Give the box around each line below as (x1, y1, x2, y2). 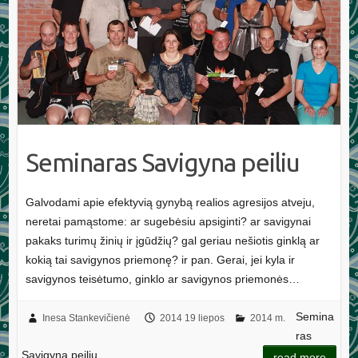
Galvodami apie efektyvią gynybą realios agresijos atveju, (25, 195, 315, 209)
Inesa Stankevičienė (42, 312, 130, 324)
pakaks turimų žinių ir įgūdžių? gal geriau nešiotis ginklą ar (25, 233, 320, 247)
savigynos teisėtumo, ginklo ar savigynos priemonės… (25, 272, 300, 285)
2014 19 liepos (159, 312, 225, 324)
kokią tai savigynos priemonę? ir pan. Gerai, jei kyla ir (25, 253, 295, 266)
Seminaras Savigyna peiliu (25, 147, 300, 177)
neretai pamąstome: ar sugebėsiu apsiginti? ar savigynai (25, 214, 311, 228)
